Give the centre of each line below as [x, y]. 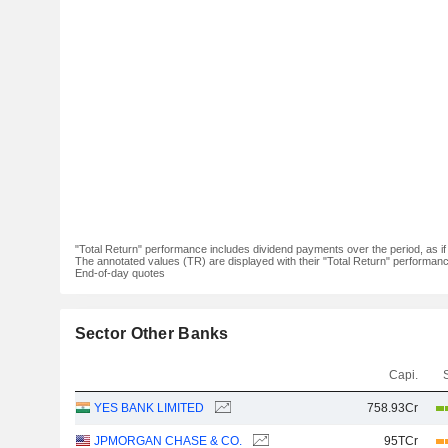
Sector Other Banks [151, 333]
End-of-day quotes [119, 273]
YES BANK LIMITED [148, 408]
